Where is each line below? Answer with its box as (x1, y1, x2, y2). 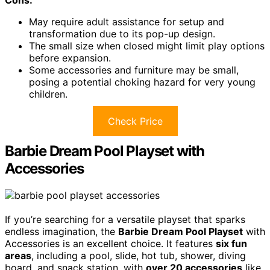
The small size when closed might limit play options (29, 40, 265, 52)
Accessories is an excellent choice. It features (5, 237, 216, 250)
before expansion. (29, 52, 111, 64)
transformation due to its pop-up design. (29, 28, 215, 40)
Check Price (107, 115, 163, 128)
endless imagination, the (5, 225, 118, 238)
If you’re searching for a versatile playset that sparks (5, 213, 245, 226)
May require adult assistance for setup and (29, 16, 224, 28)
